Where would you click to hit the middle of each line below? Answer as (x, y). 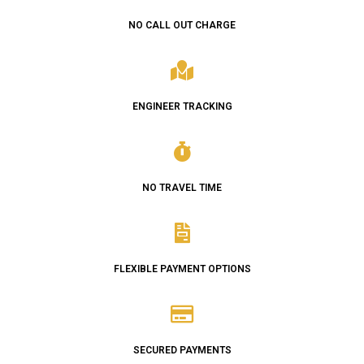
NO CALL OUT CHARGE (182, 26)
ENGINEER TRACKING (182, 107)
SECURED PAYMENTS (182, 350)
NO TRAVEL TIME (182, 187)
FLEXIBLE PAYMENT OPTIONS (182, 269)
